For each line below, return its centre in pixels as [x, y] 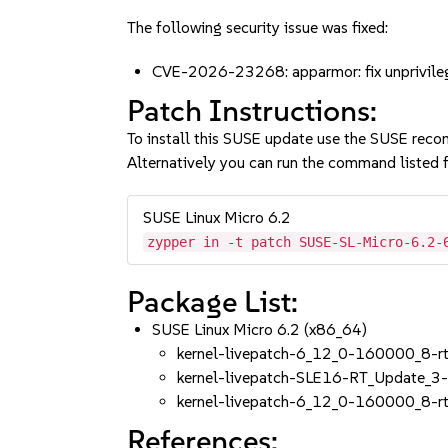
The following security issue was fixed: [258, 27]
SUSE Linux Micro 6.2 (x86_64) [260, 329]
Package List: [213, 301]
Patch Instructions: [252, 110]
